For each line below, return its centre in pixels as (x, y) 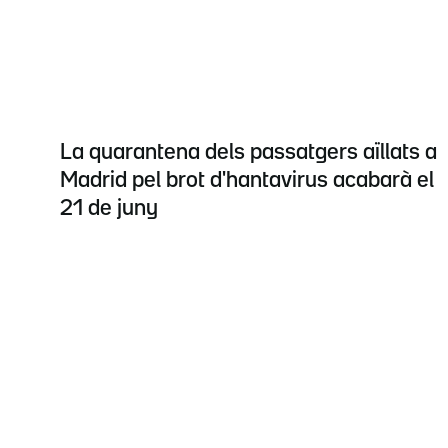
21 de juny (109, 208)
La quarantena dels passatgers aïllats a (248, 152)
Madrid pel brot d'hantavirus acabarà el (247, 180)
